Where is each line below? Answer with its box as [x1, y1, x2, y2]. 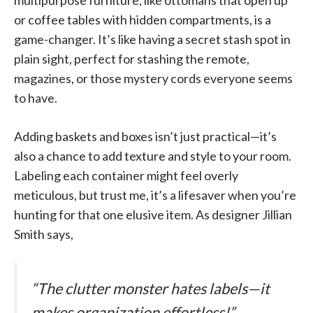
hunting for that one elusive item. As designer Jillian [14, 207, 292, 223]
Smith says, [14, 226, 73, 242]
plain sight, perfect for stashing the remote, [14, 51, 249, 67]
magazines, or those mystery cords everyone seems [14, 71, 293, 87]
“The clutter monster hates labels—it [31, 279, 270, 298]
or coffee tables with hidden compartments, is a [14, 12, 271, 28]
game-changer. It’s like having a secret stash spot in [14, 31, 291, 48]
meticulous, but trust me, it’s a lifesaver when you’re [14, 187, 296, 203]
